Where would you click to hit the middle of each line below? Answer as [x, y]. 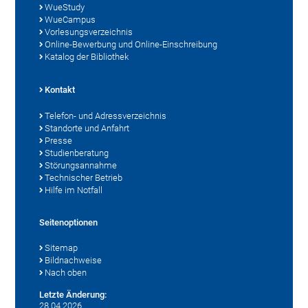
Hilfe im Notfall [74, 190]
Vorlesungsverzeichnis [89, 32]
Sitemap [62, 248]
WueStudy [65, 8]
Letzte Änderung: [73, 295]
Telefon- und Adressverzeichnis [106, 116]
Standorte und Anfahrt [87, 129]
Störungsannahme [81, 166]
